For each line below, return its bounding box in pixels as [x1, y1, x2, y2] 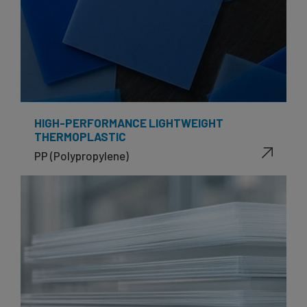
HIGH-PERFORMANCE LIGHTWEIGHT [34, 115, 223, 130]
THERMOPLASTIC [34, 129, 126, 143]
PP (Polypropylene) [34, 148, 129, 162]
